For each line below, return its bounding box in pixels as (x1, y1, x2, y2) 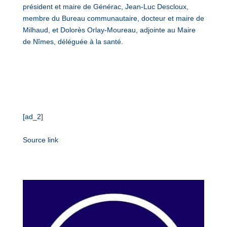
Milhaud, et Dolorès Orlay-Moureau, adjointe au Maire (22, 26, 196, 34)
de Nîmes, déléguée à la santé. (22, 37, 123, 46)
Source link (22, 136, 58, 144)
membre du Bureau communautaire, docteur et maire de (22, 14, 204, 22)
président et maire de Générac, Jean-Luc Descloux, (22, 3, 188, 11)
